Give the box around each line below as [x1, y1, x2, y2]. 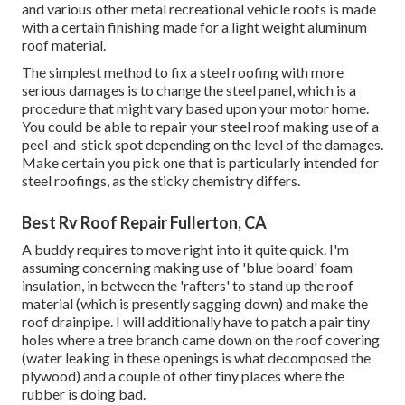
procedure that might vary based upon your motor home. [22, 99, 369, 118]
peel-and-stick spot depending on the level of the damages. [22, 136, 383, 154]
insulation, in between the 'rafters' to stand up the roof [22, 277, 353, 295]
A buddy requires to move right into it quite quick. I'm [22, 240, 349, 259]
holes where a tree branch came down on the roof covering [22, 331, 380, 349]
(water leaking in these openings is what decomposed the [22, 349, 371, 367]
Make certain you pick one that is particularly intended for [22, 154, 379, 172]
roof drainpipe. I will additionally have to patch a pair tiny [22, 313, 370, 331]
